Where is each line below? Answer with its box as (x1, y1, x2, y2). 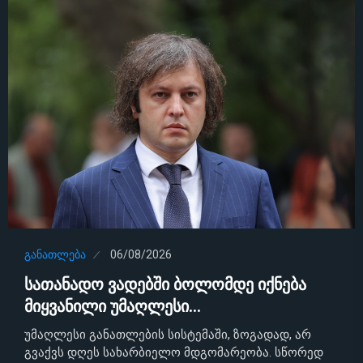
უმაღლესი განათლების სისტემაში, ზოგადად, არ (24, 326, 311, 344)
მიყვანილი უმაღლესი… (24, 295, 201, 319)
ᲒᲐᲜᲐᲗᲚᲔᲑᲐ (24, 246, 86, 264)
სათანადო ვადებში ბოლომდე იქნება (24, 273, 306, 297)
